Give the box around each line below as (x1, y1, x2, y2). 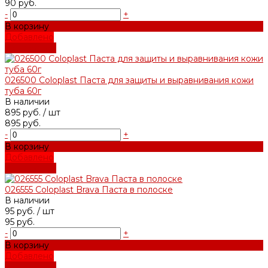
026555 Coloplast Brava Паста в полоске (5, 184, 173, 195)
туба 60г (5, 85, 41, 96)
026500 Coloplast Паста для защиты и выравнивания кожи (5, 74, 254, 86)
